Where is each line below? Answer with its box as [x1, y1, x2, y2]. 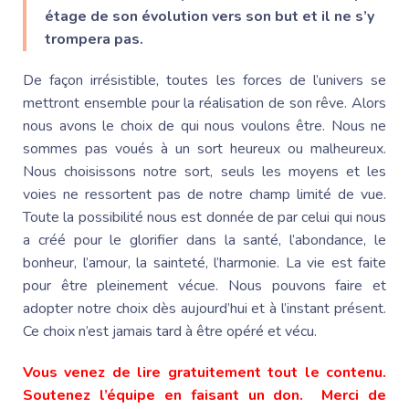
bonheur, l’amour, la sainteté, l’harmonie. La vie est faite [23, 252, 386, 273]
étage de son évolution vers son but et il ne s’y [45, 5, 374, 26]
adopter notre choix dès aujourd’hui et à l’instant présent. [23, 298, 386, 319]
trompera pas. [45, 28, 147, 49]
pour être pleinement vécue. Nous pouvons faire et [23, 275, 386, 296]
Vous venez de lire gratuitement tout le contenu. [23, 362, 386, 383]
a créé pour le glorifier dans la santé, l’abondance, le [23, 229, 386, 250]
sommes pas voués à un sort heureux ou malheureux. [23, 138, 386, 159]
